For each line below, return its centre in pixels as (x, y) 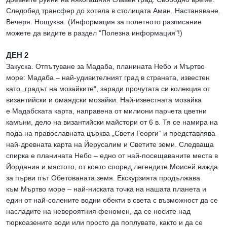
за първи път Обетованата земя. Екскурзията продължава (103, 178)
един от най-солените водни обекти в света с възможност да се (112, 200)
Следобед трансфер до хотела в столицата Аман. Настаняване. (113, 11)
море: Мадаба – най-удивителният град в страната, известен (108, 78)
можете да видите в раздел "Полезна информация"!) (94, 33)
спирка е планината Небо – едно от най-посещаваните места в (112, 156)
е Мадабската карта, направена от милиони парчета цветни (106, 111)
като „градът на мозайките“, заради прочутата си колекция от (108, 89)
